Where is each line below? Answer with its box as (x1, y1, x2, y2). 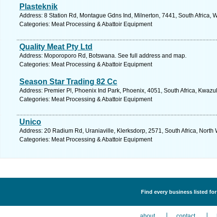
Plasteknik (19, 2, 58, 11)
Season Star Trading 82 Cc (19, 77, 117, 86)
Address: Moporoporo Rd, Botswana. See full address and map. (19, 52, 186, 59)
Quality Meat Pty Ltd (19, 43, 93, 51)
